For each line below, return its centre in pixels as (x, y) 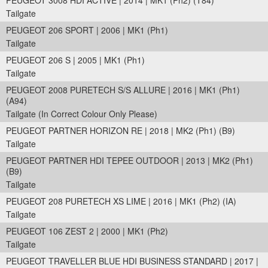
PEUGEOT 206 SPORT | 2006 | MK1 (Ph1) (87, 30)
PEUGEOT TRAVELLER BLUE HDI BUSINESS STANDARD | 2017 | (132, 261)
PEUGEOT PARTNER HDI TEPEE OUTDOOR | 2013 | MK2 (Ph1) (130, 160)
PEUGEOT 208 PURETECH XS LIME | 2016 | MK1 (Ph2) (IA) (121, 201)
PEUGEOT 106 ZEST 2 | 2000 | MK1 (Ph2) (87, 231)
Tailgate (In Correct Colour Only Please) (82, 114)
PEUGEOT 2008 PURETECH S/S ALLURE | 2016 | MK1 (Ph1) (123, 90)
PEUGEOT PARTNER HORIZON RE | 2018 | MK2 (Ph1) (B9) (121, 130)
